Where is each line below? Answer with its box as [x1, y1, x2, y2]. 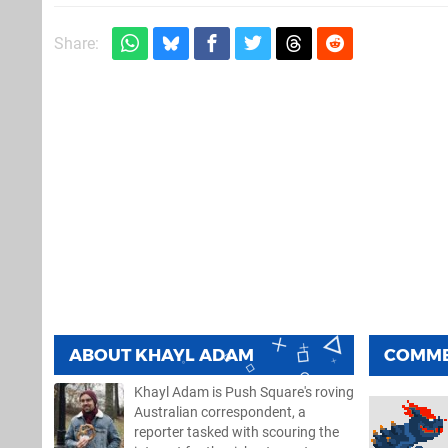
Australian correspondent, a [134, 403, 306, 421]
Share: [54, 33, 99, 53]
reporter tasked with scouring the [134, 423, 339, 441]
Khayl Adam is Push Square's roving [134, 383, 354, 401]
